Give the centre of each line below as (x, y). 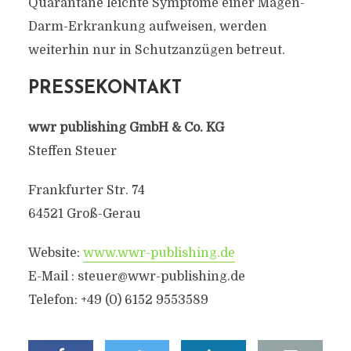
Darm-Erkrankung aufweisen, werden (147, 27)
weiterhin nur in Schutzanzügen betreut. (156, 50)
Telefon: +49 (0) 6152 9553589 (118, 300)
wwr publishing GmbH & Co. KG (126, 128)
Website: (55, 253)
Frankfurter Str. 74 (86, 190)
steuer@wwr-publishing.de (161, 277)
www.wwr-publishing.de (159, 253)
